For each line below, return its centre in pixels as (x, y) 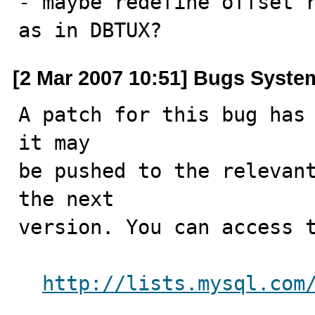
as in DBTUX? (90, 30)
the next (66, 199)
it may (54, 143)
